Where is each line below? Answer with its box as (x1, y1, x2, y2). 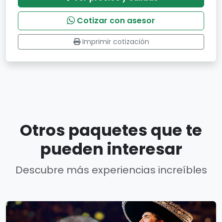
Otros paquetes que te (20, 119, 202, 141)
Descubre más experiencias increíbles (15, 163, 207, 177)
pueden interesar (40, 138, 182, 160)
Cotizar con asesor (77, 15, 155, 26)
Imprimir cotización (82, 37, 149, 47)
